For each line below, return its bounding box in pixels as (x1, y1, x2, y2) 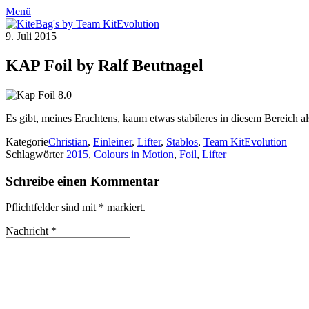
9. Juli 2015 (6, 30, 57, 42)
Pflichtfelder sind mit (6, 201, 99, 214)
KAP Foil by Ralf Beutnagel (6, 56, 203, 74)
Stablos (166, 135, 198, 148)
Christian (48, 135, 88, 148)
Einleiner (93, 135, 132, 148)
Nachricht (6, 225, 51, 237)
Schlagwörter (6, 148, 63, 160)
